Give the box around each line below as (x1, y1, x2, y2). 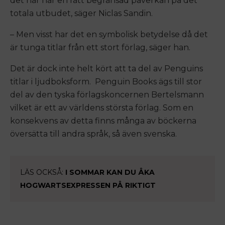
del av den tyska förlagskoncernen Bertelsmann (10, 90, 204, 99)
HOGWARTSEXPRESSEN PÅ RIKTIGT (20, 181, 156, 190)
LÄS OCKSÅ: (20, 168, 65, 177)
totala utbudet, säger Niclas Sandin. (10, 9, 155, 18)
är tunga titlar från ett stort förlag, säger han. (10, 43, 192, 52)
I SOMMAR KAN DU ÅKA (65, 168, 155, 177)
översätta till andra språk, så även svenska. (10, 129, 179, 139)
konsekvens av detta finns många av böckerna (10, 116, 196, 126)
